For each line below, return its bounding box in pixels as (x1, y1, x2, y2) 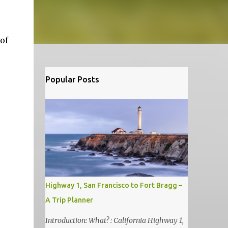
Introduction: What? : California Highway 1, (45, 216, 184, 225)
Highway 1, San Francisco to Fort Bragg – (45, 181, 182, 189)
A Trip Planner (45, 196, 93, 204)
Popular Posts (45, 75, 99, 84)
